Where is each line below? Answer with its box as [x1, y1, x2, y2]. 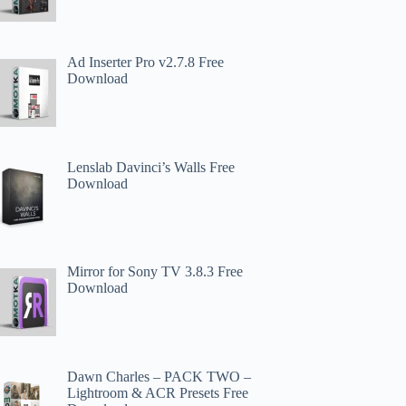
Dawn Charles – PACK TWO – [67, 369, 252, 385]
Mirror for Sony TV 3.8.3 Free [67, 264, 244, 280]
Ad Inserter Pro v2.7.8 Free [67, 53, 225, 70]
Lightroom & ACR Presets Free [67, 385, 249, 401]
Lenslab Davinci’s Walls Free [67, 159, 236, 175]
